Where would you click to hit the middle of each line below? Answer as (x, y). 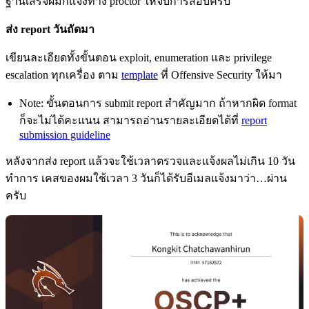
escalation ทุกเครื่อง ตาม (63, 75)
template (140, 75)
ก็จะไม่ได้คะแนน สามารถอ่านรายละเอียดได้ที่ (130, 121)
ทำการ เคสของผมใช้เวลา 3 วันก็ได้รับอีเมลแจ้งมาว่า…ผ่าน (146, 179)
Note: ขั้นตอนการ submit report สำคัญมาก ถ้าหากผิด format (158, 103)
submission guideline (65, 135)
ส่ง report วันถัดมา (50, 30)
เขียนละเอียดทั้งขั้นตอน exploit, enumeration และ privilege (139, 58)
